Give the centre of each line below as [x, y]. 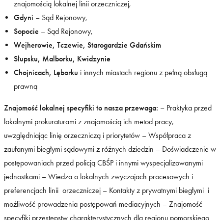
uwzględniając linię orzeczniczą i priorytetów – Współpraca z [97, 135]
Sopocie [26, 31]
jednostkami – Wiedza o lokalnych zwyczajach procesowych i [98, 176]
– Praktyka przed [185, 108]
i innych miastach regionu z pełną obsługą [143, 72]
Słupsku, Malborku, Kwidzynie [62, 58]
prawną [26, 86]
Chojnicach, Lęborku [46, 72]
